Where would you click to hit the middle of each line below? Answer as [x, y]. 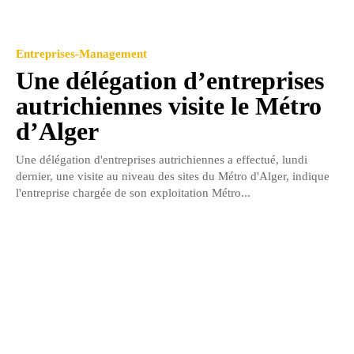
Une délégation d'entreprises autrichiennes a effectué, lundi [162, 159]
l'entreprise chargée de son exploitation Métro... [133, 192]
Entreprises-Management [81, 53]
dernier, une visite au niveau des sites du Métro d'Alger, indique [173, 176]
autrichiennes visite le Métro [169, 105]
